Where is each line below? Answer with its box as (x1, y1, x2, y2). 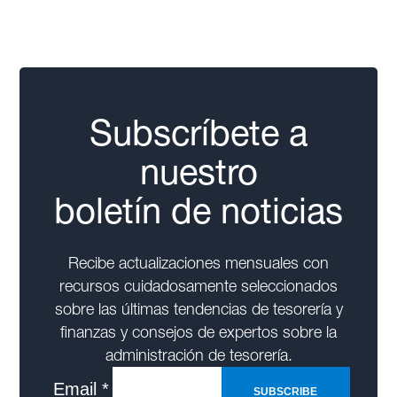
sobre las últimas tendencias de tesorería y (54, 299, 343, 319)
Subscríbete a (90, 111, 307, 154)
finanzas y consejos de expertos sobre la (60, 322, 337, 342)
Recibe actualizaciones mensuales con (68, 253, 329, 273)
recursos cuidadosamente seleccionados (59, 276, 338, 296)
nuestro (139, 150, 258, 193)
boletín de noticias (54, 189, 343, 232)
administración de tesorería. (105, 345, 292, 365)
